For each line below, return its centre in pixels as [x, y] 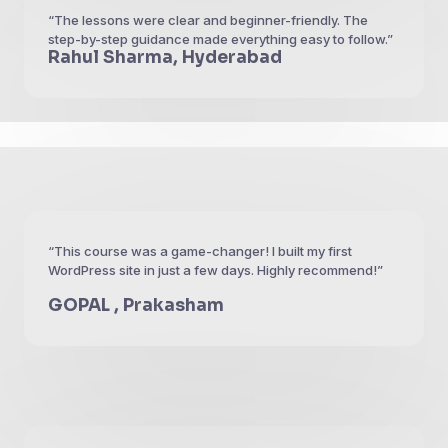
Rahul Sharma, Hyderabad [165, 57]
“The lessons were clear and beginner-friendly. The [208, 20]
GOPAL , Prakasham [136, 305]
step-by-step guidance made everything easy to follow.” [220, 39]
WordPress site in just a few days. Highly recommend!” [215, 270]
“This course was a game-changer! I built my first [200, 251]
